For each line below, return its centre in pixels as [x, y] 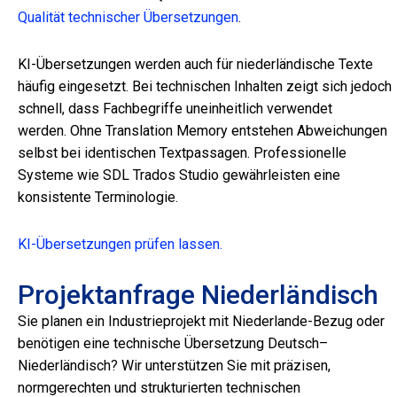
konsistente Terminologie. [98, 198]
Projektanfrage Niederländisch [198, 295]
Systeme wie [60, 175]
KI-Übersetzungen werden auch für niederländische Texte [195, 65]
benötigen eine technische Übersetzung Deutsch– [173, 344]
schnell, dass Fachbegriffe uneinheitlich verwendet [175, 109]
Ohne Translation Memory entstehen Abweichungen [229, 131]
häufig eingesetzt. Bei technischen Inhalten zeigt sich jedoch [205, 87]
